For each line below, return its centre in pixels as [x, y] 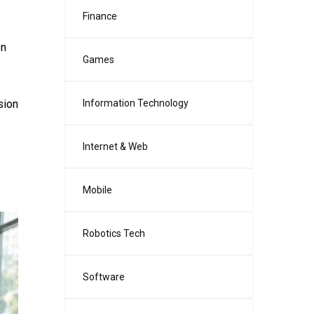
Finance [100, 16]
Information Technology [136, 103]
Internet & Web [115, 147]
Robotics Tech [114, 234]
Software [104, 277]
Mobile [97, 190]
